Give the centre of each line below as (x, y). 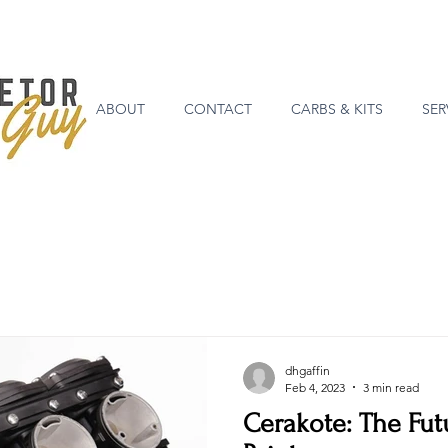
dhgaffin (307, 370)
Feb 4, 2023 (315, 387)
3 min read (391, 387)
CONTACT (217, 109)
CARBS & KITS (336, 109)
